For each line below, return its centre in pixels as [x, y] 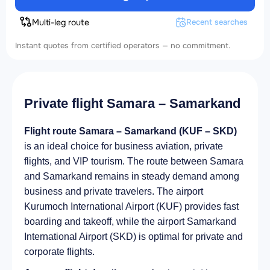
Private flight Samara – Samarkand [132, 104]
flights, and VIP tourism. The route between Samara [134, 162]
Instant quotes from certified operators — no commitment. [123, 46]
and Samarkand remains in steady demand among [132, 177]
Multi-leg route [61, 23]
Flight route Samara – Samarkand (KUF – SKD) [130, 131]
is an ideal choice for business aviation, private [124, 146]
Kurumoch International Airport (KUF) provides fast [131, 207]
